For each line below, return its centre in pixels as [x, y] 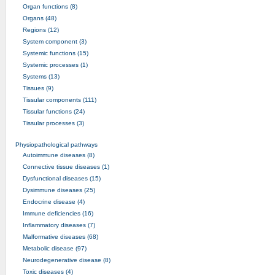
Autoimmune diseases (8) [58, 155]
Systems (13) [41, 76]
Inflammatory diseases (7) [59, 225]
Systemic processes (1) [55, 64]
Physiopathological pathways [57, 144]
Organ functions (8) [50, 6]
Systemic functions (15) [55, 53]
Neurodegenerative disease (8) [66, 260]
